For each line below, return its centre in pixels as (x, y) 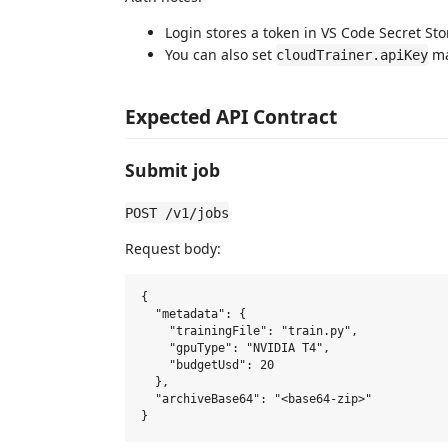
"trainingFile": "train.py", (249, 331)
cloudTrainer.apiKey (352, 55)
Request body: (173, 248)
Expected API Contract (231, 116)
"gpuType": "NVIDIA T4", (235, 348)
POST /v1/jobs (177, 212)
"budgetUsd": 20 (207, 365)
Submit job (172, 170)
